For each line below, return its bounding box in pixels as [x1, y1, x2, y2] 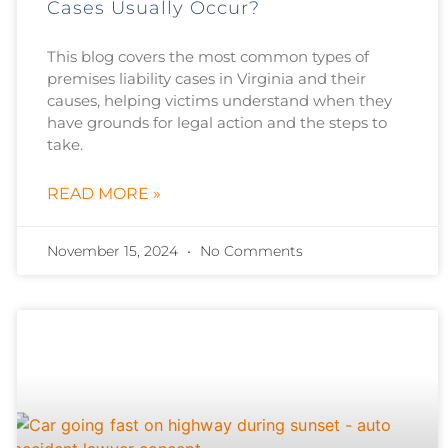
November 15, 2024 [46, 241, 182, 260]
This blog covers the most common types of [46, 46, 369, 66]
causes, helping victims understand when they [46, 90, 392, 110]
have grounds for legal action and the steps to [46, 112, 387, 132]
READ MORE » [46, 183, 161, 203]
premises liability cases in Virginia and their [46, 68, 366, 88]
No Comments [195, 241, 303, 260]
